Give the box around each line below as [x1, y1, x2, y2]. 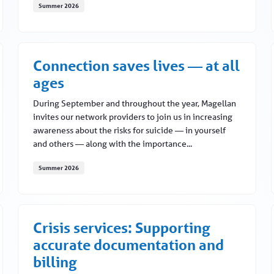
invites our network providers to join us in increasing [33, 111, 233, 123]
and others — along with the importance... [33, 138, 193, 150]
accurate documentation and [33, 236, 224, 254]
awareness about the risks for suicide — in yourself [33, 125, 226, 136]
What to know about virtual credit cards [32, 18, 207, 31]
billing [33, 253, 78, 272]
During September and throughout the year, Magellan [33, 98, 237, 109]
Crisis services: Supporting [33, 219, 211, 237]
